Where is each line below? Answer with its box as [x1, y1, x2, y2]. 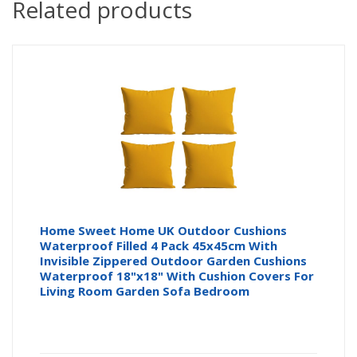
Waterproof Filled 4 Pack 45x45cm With [40, 237, 278, 254]
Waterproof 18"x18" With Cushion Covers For [40, 268, 315, 284]
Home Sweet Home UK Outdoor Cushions [40, 222, 288, 239]
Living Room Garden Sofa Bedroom [40, 283, 250, 300]
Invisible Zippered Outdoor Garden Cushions [40, 253, 308, 269]
